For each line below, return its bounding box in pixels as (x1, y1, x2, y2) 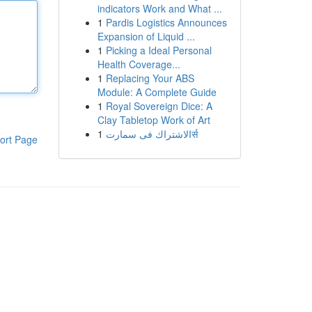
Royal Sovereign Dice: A (105, 99, 212, 113)
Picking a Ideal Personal (105, 43, 212, 57)
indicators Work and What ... (97, 1, 222, 15)
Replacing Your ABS (105, 71, 194, 85)
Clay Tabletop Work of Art (97, 113, 210, 127)
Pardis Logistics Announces (105, 15, 227, 29)
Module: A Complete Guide (97, 85, 217, 99)
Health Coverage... (97, 57, 180, 71)
